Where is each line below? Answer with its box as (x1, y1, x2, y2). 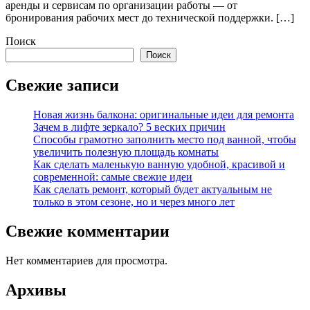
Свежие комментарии (6, 221, 170, 240)
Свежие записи (6, 75, 119, 94)
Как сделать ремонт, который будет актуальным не (33, 183, 272, 195)
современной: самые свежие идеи (33, 170, 192, 183)
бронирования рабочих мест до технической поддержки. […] (6, 12, 294, 24)
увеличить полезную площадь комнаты (33, 145, 219, 158)
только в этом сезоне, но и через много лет (33, 195, 235, 208)
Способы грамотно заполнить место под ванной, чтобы (33, 133, 296, 145)
